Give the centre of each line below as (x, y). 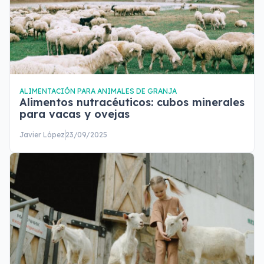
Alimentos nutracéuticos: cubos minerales (132, 102)
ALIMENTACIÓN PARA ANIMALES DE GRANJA (98, 91)
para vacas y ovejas (75, 114)
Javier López (42, 135)
